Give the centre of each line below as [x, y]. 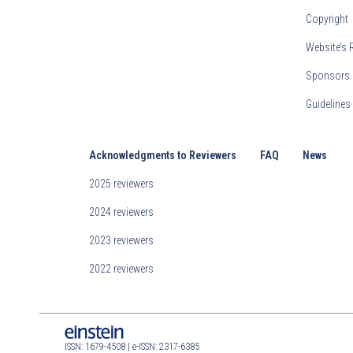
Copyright [327, 19]
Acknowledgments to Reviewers [163, 156]
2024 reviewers [122, 212]
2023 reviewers [122, 241]
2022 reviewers [122, 269]
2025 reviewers [122, 184]
